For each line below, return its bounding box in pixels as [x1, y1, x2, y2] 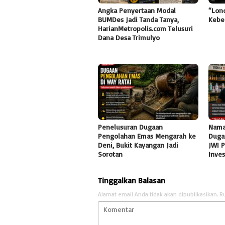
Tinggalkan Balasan [98, 175, 165, 185]
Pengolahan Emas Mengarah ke [98, 131, 196, 140]
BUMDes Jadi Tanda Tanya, [98, 15, 179, 24]
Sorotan [98, 149, 123, 158]
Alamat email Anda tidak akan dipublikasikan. [98, 190, 218, 198]
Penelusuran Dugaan [98, 122, 163, 131]
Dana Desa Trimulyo [98, 33, 160, 42]
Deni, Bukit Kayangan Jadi [98, 140, 178, 149]
